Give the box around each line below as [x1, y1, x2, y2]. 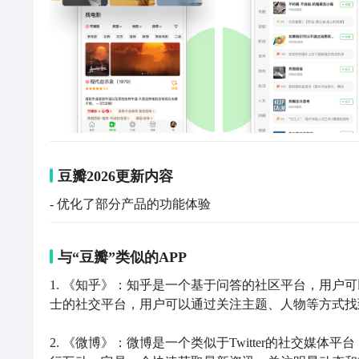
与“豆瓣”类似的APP [58, 249, 187, 265]
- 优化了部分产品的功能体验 [50, 197, 211, 211]
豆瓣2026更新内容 [58, 168, 173, 184]
